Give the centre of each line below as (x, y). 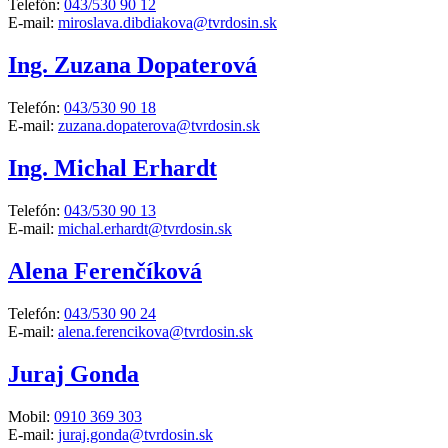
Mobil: (31, 416)
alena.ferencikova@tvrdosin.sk (155, 331)
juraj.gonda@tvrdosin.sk (135, 434)
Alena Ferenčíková (105, 270)
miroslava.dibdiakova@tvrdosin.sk (167, 23)
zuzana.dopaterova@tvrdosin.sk (159, 126)
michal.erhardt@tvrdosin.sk (145, 228)
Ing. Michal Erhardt (112, 168)
